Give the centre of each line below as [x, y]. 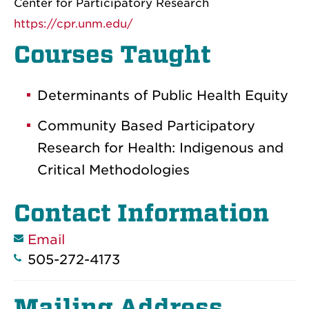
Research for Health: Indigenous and [160, 148]
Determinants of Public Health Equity [163, 95]
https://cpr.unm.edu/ [73, 23]
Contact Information [141, 213]
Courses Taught [112, 54]
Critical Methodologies [113, 170]
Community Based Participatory [146, 126]
